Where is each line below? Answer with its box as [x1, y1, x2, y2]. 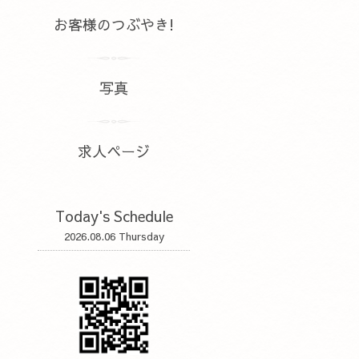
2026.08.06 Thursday [63, 229, 164, 244]
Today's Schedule [54, 206, 173, 226]
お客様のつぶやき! [54, 14, 174, 34]
